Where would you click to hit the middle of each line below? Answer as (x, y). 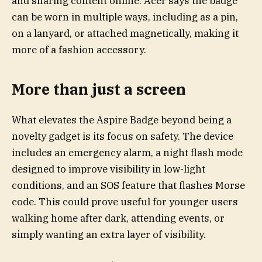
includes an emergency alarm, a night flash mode (127, 152)
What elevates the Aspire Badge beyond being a (122, 120)
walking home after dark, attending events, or (118, 218)
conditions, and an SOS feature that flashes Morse (128, 185)
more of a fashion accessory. (79, 50)
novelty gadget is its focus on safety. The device (123, 136)
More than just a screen (99, 89)
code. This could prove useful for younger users (125, 201)
